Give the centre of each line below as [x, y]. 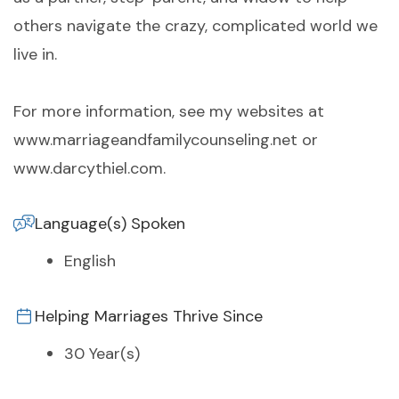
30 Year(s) [102, 354]
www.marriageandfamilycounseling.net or [166, 140]
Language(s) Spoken [110, 224]
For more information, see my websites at [169, 112]
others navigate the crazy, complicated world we [195, 26]
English [90, 261]
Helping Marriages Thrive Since [149, 317]
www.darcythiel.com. [90, 169]
